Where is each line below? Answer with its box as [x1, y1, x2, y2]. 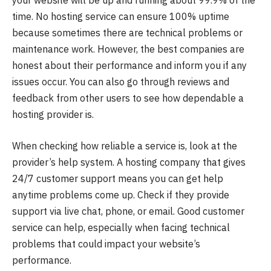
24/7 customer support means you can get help [12, 172, 223, 184]
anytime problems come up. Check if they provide [12, 188, 229, 201]
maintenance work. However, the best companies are [12, 43, 244, 56]
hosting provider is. [12, 108, 94, 121]
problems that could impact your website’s [12, 237, 200, 250]
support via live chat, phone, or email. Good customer [12, 204, 244, 217]
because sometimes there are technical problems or [12, 27, 243, 39]
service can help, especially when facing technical [12, 221, 230, 233]
